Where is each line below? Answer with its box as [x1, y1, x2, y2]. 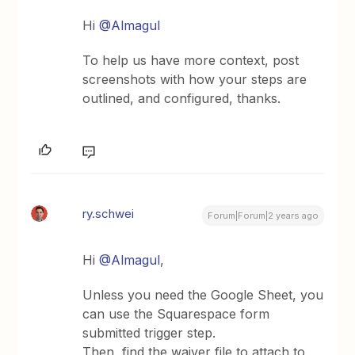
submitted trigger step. [82, 325, 216, 341]
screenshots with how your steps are [82, 71, 307, 87]
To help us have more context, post [82, 52, 300, 68]
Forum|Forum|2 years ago [207, 210, 319, 221]
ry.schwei [82, 206, 135, 221]
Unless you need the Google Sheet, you [82, 287, 324, 303]
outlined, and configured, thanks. [82, 90, 281, 106]
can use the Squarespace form [82, 306, 270, 322]
